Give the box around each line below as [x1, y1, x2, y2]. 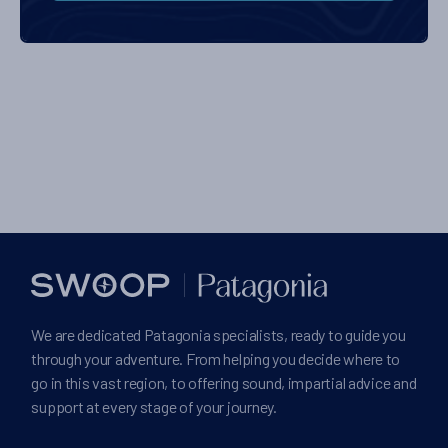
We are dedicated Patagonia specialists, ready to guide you [31, 325, 406, 345]
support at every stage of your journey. [31, 397, 277, 417]
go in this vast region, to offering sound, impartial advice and [31, 373, 417, 393]
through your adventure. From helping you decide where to [31, 349, 401, 369]
